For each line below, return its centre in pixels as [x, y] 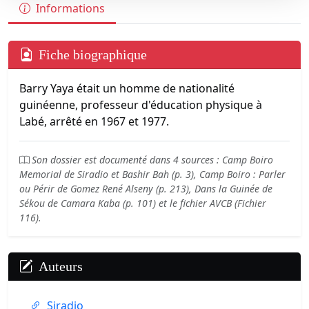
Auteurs [61, 266]
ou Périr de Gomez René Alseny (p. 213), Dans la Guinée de [146, 189]
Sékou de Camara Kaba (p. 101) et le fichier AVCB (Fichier [143, 203]
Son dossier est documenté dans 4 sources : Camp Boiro [152, 160]
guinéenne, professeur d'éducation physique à [141, 105]
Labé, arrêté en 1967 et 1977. [94, 121]
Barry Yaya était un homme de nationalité [127, 88]
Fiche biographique [93, 54]
